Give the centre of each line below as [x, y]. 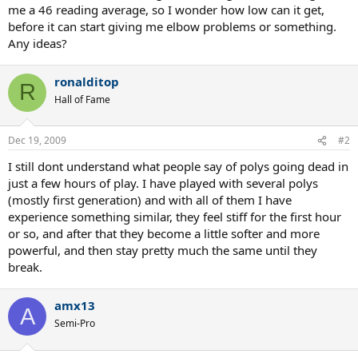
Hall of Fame [82, 99]
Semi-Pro [75, 323]
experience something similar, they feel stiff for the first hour [175, 217]
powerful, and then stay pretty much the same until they [163, 250]
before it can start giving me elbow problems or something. [172, 26]
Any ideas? [38, 43]
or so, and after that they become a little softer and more [164, 233]
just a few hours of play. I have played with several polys [163, 183]
